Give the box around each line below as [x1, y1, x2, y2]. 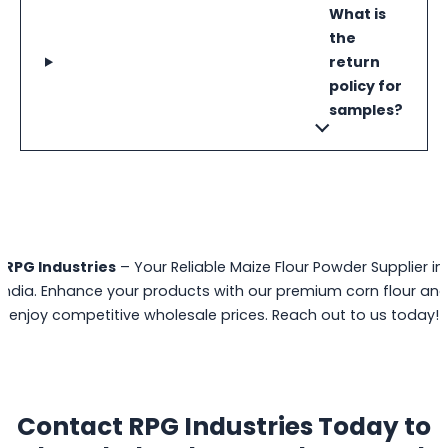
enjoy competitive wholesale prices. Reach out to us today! [9, 305, 439, 326]
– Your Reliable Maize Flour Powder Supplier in [116, 257, 444, 278]
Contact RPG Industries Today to [17, 409, 431, 445]
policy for [329, 76, 402, 97]
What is [329, 4, 386, 25]
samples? [329, 100, 403, 121]
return [329, 52, 380, 73]
